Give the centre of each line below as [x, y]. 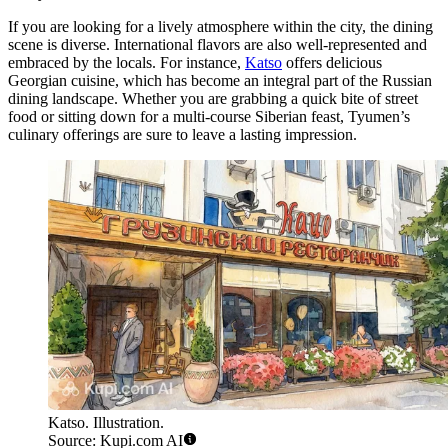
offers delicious [332, 63]
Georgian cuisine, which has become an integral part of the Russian [220, 81]
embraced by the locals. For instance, [126, 63]
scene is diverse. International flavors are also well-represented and [217, 45]
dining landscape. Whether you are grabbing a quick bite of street [213, 99]
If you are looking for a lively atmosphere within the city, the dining [220, 27]
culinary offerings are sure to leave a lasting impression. [182, 135]
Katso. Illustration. [106, 423]
